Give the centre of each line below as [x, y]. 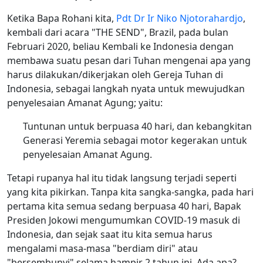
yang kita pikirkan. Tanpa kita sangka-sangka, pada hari [130, 192]
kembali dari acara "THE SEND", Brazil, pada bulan [118, 32]
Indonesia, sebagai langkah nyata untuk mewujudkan [126, 88]
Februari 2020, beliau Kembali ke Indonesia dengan [120, 46]
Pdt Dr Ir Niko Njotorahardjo [180, 18]
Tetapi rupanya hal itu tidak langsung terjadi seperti [122, 178]
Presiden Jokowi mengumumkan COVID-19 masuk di [124, 220]
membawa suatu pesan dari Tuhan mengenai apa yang [129, 60]
